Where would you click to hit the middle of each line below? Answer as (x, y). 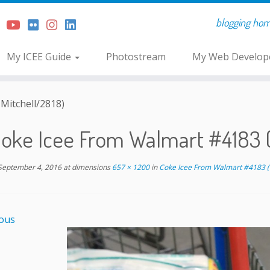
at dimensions (86, 167)
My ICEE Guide (40, 57)
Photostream (136, 57)
